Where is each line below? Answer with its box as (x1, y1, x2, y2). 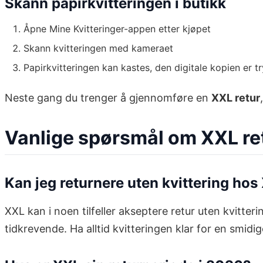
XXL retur (211, 92, 260, 104)
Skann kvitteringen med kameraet (23, 42, 173, 55)
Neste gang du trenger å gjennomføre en (5, 92, 211, 104)
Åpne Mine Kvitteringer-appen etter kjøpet (23, 23, 211, 35)
